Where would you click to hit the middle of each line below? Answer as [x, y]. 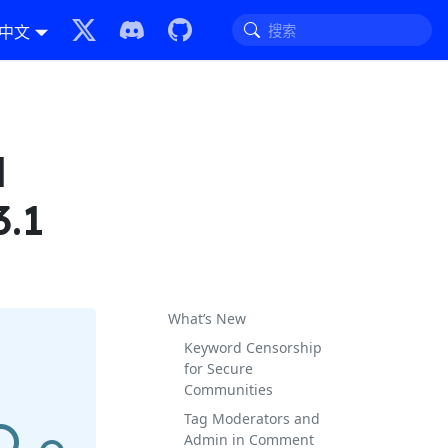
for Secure [218, 368]
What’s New [207, 318]
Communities [228, 389]
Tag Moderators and [252, 418]
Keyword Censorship [253, 347]
